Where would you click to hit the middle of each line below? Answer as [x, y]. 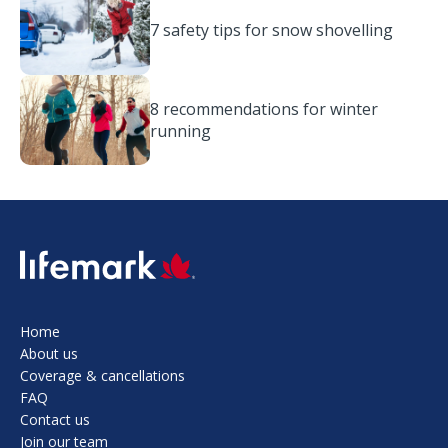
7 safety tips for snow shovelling [271, 30]
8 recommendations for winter [264, 109]
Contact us [55, 419]
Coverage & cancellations [102, 375]
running [180, 131]
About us [49, 353]
